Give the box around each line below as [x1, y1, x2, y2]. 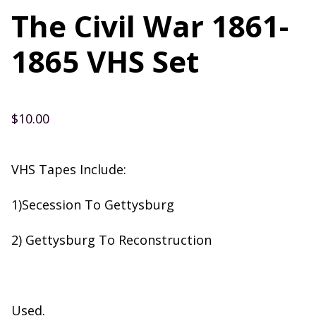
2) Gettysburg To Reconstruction [11, 231, 212, 249]
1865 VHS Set [11, 41, 199, 82]
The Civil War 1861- [11, 6, 288, 47]
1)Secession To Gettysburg [11, 196, 174, 214]
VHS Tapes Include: [11, 161, 126, 178]
